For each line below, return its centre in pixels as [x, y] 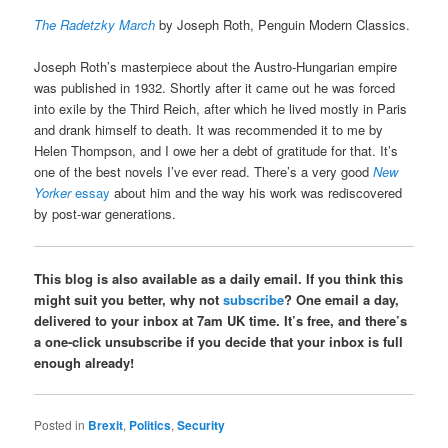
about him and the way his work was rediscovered [256, 193]
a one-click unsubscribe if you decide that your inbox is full [219, 341]
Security [201, 424]
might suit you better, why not [129, 299]
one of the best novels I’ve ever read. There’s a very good [204, 172]
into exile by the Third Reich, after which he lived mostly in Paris [221, 109]
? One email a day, [342, 299]
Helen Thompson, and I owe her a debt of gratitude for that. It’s [216, 151]
